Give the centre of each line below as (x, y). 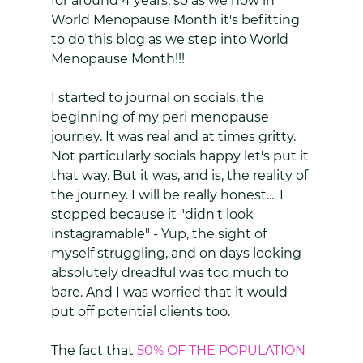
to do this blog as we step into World (171, 39)
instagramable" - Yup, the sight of (160, 234)
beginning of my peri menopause (161, 117)
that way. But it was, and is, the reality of (181, 175)
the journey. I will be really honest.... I (169, 195)
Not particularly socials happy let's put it (181, 156)
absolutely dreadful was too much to (171, 273)
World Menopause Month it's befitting (177, 20)
